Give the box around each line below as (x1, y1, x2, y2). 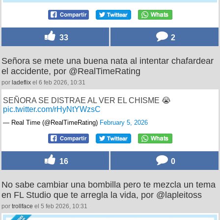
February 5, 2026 (100, 118, 148, 126)
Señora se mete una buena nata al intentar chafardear (1, 55, 214, 66)
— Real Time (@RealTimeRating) (3, 118, 100, 126)
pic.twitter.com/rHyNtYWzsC (3, 105, 101, 113)
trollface (12, 202, 33, 210)
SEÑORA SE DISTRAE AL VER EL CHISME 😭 (3, 96, 171, 105)
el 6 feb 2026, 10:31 (31, 79, 85, 86)
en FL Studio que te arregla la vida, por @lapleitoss (1, 190, 202, 200)
